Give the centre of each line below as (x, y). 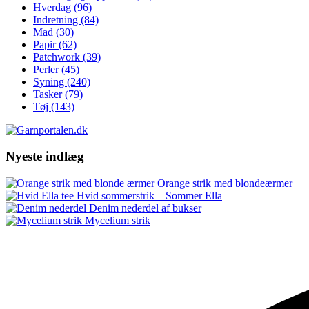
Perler (47, 69)
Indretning (57, 19)
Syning (50, 81)
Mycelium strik (118, 221)
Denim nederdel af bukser (145, 208)
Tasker (49, 94)
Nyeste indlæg (45, 157)
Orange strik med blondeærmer (225, 183)
